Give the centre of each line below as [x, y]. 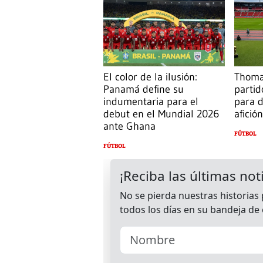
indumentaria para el [151, 101]
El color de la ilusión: [150, 77]
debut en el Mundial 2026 [161, 114]
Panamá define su [144, 89]
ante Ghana [129, 126]
